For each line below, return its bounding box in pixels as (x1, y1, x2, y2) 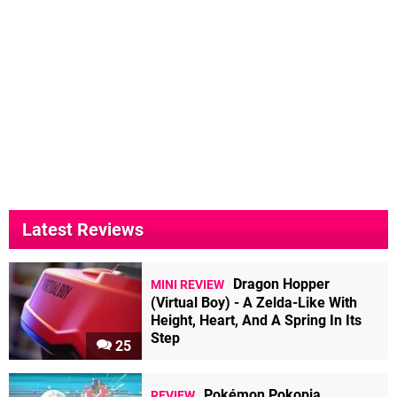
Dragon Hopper (233, 276, 330, 293)
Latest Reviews (22, 218, 144, 240)
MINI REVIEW (151, 277, 224, 293)
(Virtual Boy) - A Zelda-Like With (151, 294, 357, 312)
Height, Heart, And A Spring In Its (151, 312, 362, 330)
